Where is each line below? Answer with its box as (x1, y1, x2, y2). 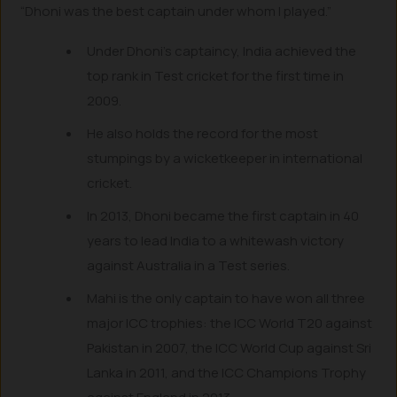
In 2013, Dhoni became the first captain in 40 (87, 206, 360, 225)
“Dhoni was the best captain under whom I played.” (20, 2, 332, 21)
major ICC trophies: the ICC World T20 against (87, 313, 373, 332)
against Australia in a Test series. (87, 255, 291, 275)
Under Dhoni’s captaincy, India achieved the (87, 41, 357, 60)
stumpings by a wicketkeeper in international (87, 148, 363, 167)
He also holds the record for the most (87, 123, 319, 143)
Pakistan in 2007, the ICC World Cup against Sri (87, 338, 372, 357)
